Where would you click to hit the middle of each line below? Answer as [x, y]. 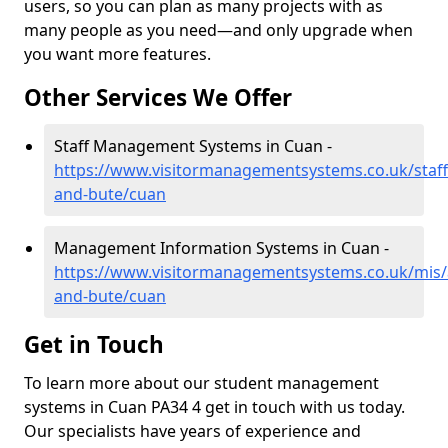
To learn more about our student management [201, 383]
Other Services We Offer [158, 97]
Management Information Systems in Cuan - [221, 248]
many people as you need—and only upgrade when [218, 30]
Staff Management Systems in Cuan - [193, 146]
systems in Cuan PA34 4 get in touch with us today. [214, 407]
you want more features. [117, 54]
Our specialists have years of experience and [192, 431]
